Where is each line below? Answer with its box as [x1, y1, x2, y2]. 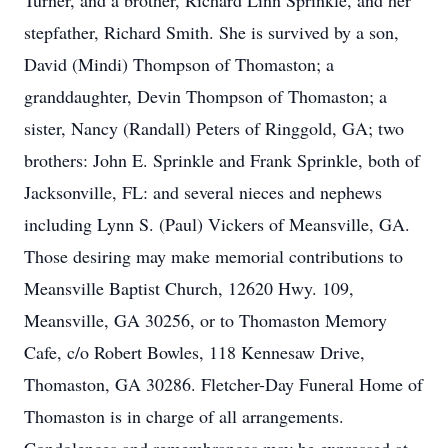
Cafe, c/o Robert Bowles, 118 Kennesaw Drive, [24, 340, 365, 364]
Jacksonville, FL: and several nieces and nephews [24, 180, 382, 204]
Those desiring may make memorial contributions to [24, 244, 403, 268]
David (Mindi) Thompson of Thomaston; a [24, 52, 334, 76]
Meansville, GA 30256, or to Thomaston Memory [24, 308, 387, 332]
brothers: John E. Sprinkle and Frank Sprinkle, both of [24, 148, 420, 172]
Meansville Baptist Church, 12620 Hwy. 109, [24, 276, 354, 300]
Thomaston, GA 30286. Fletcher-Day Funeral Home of [24, 372, 423, 396]
